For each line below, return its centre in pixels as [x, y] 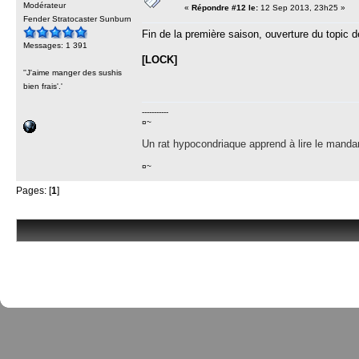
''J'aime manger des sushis [73, 73]
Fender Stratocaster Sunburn [77, 19]
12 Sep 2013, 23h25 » [302, 8]
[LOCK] [159, 60]
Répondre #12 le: [225, 8]
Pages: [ [34, 190]
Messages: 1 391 [55, 45]
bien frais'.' [43, 86]
